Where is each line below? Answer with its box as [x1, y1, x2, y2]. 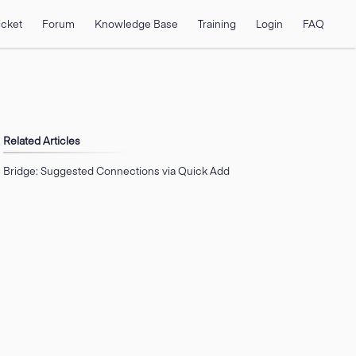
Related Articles [2, 133, 80, 148]
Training [198, 17, 236, 31]
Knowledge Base [95, 17, 178, 31]
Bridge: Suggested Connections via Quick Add [2, 164, 230, 178]
